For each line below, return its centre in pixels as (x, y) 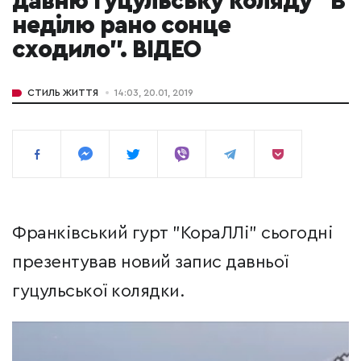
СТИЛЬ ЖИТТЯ (63, 93)
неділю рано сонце (121, 26)
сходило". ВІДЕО (106, 50)
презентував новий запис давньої (150, 262)
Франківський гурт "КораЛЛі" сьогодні (172, 233)
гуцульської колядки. (98, 291)
